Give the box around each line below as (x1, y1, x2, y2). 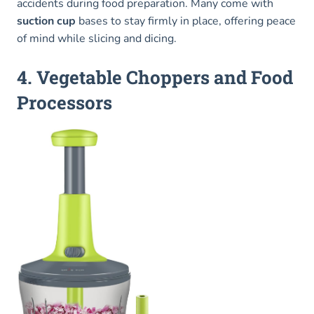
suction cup (17, 13, 76, 29)
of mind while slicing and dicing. (17, 30, 177, 46)
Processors (17, 90, 112, 114)
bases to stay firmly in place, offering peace (76, 13, 296, 29)
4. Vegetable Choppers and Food (17, 64, 293, 89)
